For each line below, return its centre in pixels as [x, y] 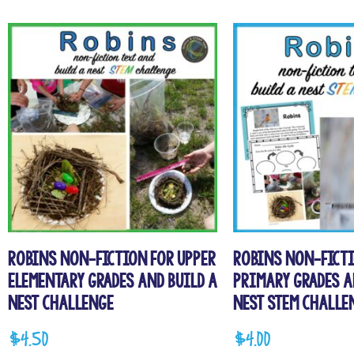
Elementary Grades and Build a [113, 281]
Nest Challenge [61, 303]
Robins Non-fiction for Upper [112, 259]
